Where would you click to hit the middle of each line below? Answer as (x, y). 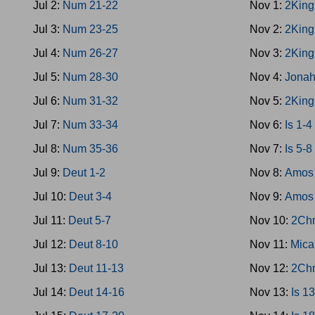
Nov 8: (268, 173)
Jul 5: (48, 77)
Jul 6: (48, 101)
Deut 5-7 (90, 220)
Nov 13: (271, 292)
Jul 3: (48, 29)
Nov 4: (268, 77)
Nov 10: (271, 220)
